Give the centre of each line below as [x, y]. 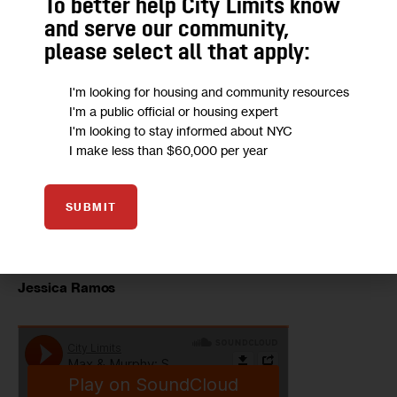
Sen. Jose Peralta [74, 74]
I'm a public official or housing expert [174, 111]
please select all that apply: [177, 54]
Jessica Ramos [67, 288]
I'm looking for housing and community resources [209, 92]
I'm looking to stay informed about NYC [181, 131]
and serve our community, [167, 31]
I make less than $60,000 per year [168, 150]
